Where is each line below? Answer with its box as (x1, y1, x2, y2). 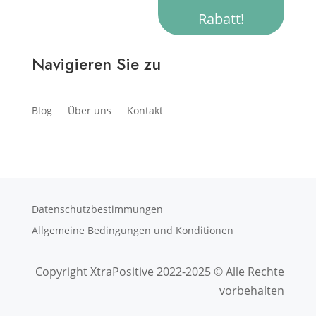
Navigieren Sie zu (31, 52, 161, 76)
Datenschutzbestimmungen (31, 202, 163, 216)
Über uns (67, 104, 111, 117)
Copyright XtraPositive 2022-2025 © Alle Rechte (35, 264, 285, 279)
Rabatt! (198, 9, 245, 28)
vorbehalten (219, 283, 285, 298)
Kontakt (126, 104, 163, 117)
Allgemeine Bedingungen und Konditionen (31, 224, 233, 237)
